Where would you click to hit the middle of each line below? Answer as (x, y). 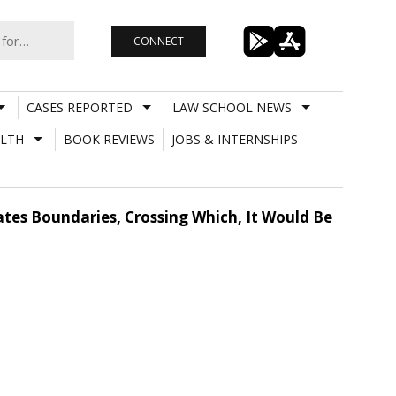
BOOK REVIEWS (109, 139)
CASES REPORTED (79, 107)
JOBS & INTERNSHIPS (234, 139)
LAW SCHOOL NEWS (232, 107)
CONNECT (158, 41)
